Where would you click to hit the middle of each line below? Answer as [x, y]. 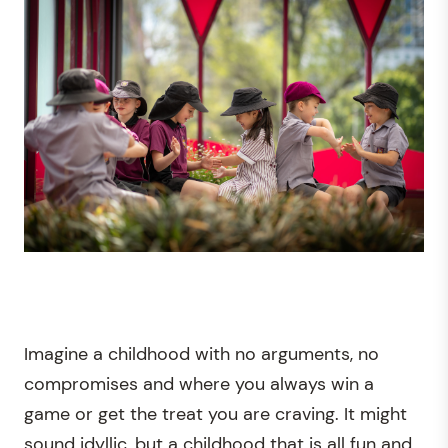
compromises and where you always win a [199, 383]
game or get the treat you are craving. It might [215, 413]
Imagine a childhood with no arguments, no [201, 353]
